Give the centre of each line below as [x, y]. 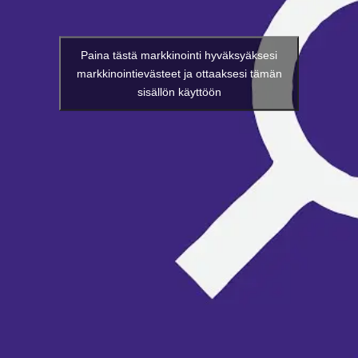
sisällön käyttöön [179, 91]
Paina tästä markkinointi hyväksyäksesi [179, 55]
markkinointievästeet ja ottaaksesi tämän [179, 73]
